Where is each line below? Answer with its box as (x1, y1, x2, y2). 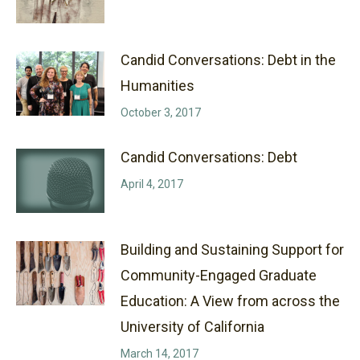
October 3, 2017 (121, 105, 201, 119)
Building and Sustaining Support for (121, 240, 344, 258)
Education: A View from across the (121, 292, 340, 309)
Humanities (121, 76, 194, 94)
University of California (121, 317, 264, 335)
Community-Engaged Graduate (121, 266, 317, 284)
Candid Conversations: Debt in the (121, 51, 336, 68)
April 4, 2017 (121, 177, 183, 190)
